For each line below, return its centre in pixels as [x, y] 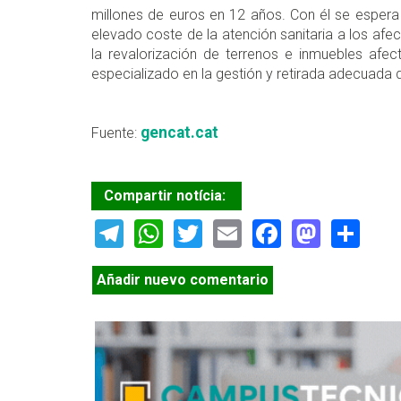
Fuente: [116, 133]
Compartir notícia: [166, 196]
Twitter [246, 231]
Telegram [182, 231]
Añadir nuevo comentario [183, 279]
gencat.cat [179, 133]
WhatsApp [229, 231]
